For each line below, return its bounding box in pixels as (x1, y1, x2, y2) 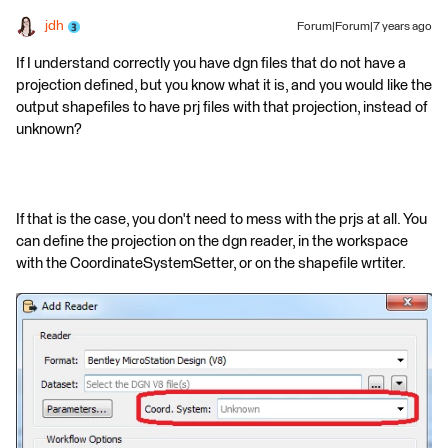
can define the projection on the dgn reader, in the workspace (16, 234, 408, 249)
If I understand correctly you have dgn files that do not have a (16, 56, 406, 71)
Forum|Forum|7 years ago (297, 21, 432, 33)
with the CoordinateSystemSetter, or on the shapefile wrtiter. (16, 256, 406, 271)
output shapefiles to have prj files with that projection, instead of (16, 100, 427, 115)
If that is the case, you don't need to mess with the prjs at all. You (16, 212, 427, 227)
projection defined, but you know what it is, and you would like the (16, 78, 432, 93)
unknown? (16, 122, 82, 137)
